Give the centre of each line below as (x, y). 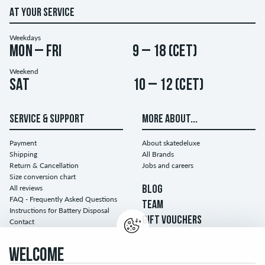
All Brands (158, 154)
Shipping (23, 154)
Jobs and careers (168, 166)
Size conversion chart (43, 177)
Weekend (24, 72)
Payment (23, 143)
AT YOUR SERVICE (42, 13)
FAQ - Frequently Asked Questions (63, 199)
